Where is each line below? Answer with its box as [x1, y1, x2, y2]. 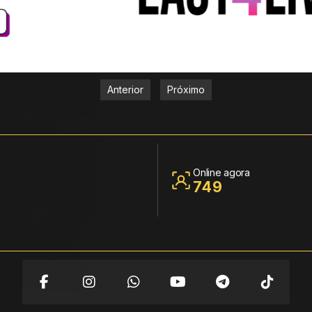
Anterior [107, 84, 143, 96]
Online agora [193, 166, 250, 179]
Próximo [167, 84, 205, 96]
